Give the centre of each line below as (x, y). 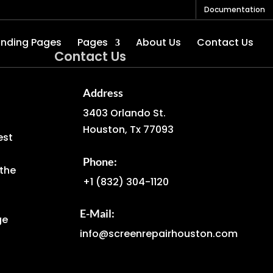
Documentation (235, 9)
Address (103, 93)
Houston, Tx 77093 (129, 130)
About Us (158, 42)
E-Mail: (97, 214)
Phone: (100, 161)
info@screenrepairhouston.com (159, 234)
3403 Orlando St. (125, 113)
